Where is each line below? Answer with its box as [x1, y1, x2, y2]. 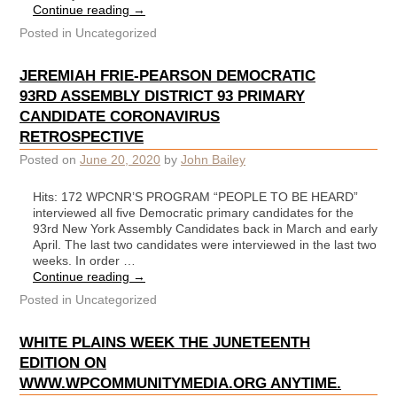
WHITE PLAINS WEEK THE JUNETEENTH [19, 332, 310, 351]
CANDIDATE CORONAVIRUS [19, 107, 220, 126]
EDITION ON [19, 353, 106, 371]
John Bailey [181, 152, 245, 167]
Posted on [19, 152, 80, 167]
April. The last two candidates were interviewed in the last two [33, 237, 377, 252]
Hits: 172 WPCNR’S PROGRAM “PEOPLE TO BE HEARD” [33, 189, 358, 204]
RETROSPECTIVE [19, 128, 144, 146]
